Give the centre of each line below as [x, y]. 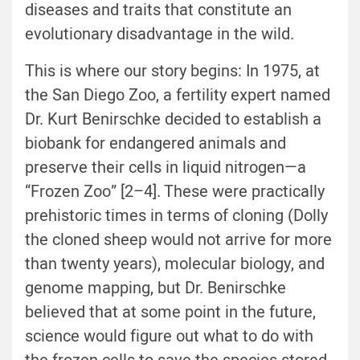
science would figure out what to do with [169, 337]
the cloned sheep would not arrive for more [178, 240]
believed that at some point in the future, [170, 313]
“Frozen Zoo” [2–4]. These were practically [175, 192]
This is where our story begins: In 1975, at [172, 72]
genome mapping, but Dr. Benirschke [155, 288]
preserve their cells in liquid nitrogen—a [166, 168]
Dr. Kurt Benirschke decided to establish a [173, 120]
